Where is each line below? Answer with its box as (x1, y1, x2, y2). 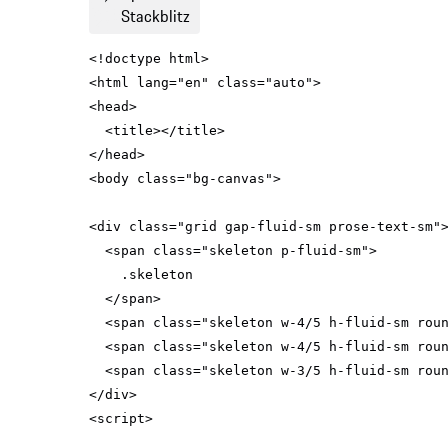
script (97, 411, 146, 427)
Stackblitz (120, 4, 190, 29)
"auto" (265, 75, 314, 91)
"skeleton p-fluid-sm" (201, 243, 370, 259)
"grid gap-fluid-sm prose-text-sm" (177, 219, 442, 235)
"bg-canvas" (185, 171, 274, 187)
